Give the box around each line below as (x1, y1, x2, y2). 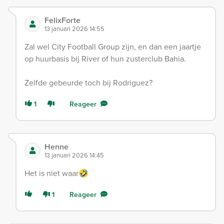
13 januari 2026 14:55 (44, 24, 104, 33)
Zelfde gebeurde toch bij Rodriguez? (24, 77, 152, 88)
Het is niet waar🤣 (24, 167, 88, 179)
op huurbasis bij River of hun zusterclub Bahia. (24, 53, 186, 64)
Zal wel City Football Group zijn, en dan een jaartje (24, 41, 201, 52)
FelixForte (44, 14, 80, 26)
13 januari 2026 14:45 (44, 150, 104, 160)
